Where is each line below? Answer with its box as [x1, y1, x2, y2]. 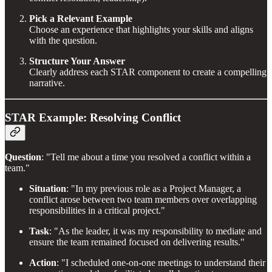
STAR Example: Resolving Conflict [5, 110, 181, 124]
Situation [29, 183, 66, 194]
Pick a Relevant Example [29, 13, 132, 24]
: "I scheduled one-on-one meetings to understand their [56, 257, 265, 268]
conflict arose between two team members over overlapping [29, 194, 257, 205]
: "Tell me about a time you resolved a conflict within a [41, 152, 251, 163]
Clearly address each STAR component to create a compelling [29, 66, 267, 77]
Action [29, 257, 56, 268]
